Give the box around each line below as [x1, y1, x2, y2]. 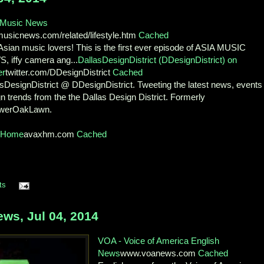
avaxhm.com [24, 128, 77, 139]
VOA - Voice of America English [98, 236, 220, 246]
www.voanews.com [120, 248, 199, 259]
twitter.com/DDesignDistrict [5, 67, 113, 77]
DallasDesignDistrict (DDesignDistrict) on [78, 54, 237, 65]
